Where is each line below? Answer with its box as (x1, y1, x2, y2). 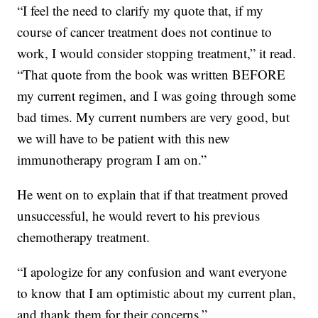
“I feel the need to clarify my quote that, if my (17, 1, 264, 20)
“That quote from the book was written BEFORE (17, 65, 286, 84)
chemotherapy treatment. (17, 228, 150, 246)
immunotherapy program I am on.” (17, 150, 207, 169)
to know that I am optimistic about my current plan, (17, 284, 297, 302)
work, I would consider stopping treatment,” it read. (17, 44, 297, 62)
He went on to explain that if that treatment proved (17, 185, 289, 204)
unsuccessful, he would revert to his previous (17, 207, 261, 225)
